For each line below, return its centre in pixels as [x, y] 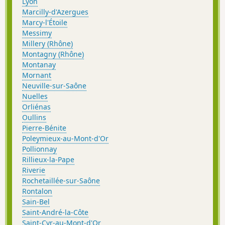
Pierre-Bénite [44, 128]
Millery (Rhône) [47, 43]
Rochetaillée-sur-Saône [61, 180]
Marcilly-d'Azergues [55, 12]
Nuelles [35, 96]
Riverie [34, 170]
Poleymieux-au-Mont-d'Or [65, 138]
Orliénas [36, 106]
